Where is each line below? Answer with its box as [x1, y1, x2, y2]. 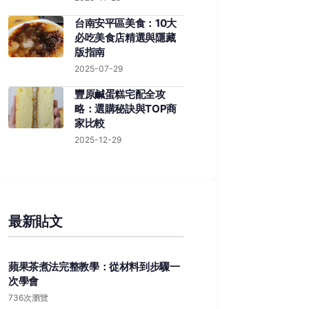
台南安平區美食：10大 [74, 17, 177, 30]
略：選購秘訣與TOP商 [74, 102, 177, 115]
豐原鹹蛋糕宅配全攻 [74, 88, 166, 101]
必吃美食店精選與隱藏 [74, 31, 176, 44]
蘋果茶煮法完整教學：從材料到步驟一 [8, 260, 180, 273]
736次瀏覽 [8, 292, 48, 303]
